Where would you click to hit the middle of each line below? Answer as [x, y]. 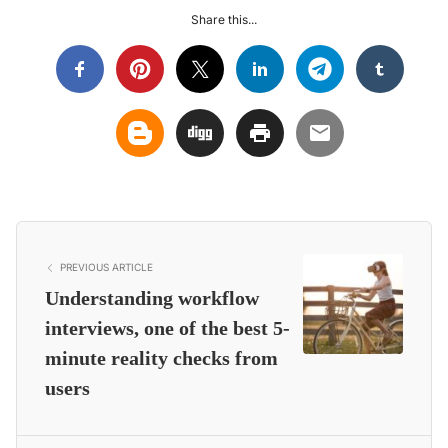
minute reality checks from [161, 357]
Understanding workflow [152, 297]
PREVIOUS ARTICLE [106, 267]
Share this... [224, 19]
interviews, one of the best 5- [167, 327]
